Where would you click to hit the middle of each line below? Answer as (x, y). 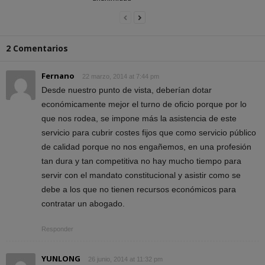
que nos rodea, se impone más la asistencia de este (139, 118)
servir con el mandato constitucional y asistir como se (141, 175)
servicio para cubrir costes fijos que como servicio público (149, 132)
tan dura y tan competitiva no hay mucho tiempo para (141, 161)
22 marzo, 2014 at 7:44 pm (121, 76)
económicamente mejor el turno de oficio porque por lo (144, 104)
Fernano (58, 75)
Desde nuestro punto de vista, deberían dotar (127, 90)
